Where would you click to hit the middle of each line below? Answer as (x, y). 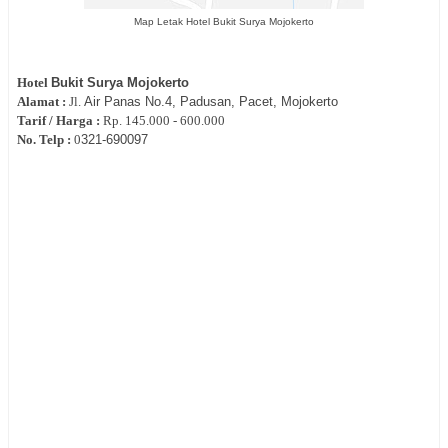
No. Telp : (45, 140)
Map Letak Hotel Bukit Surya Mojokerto (224, 21)
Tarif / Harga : (60, 121)
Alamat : (41, 102)
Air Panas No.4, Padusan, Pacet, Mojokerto (211, 102)
